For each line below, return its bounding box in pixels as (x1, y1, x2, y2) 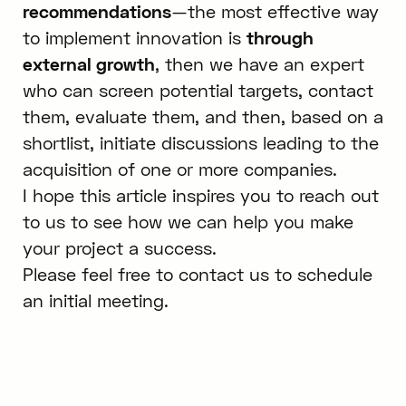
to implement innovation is (22, 26, 246, 48)
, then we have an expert (154, 53, 364, 74)
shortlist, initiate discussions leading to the (22, 131, 379, 153)
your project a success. (22, 237, 217, 258)
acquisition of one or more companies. (22, 158, 337, 179)
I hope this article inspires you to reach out (22, 184, 379, 206)
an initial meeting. (22, 289, 169, 311)
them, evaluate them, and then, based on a (22, 105, 383, 127)
